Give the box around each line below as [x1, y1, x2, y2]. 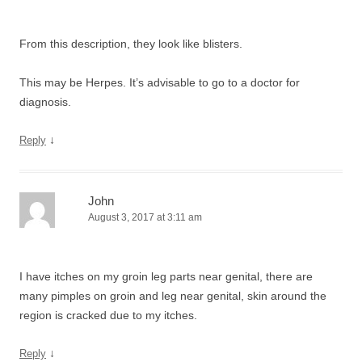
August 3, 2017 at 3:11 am [88, 212, 202, 223]
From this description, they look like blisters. [19, 37, 242, 50]
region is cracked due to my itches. [19, 309, 197, 322]
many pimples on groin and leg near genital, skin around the [19, 289, 326, 302]
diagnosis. [19, 95, 71, 108]
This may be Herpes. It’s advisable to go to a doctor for [19, 76, 300, 89]
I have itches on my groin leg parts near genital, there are [19, 270, 313, 283]
